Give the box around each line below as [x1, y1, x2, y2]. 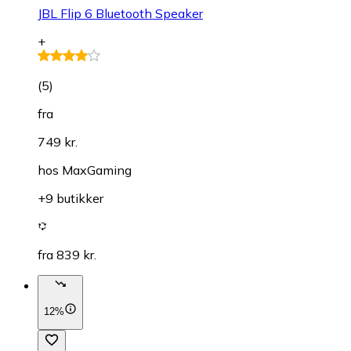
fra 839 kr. [38, 246, 96, 262]
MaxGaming [62, 161, 132, 178]
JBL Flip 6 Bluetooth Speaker [38, 5, 203, 21]
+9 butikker [38, 190, 103, 206]
